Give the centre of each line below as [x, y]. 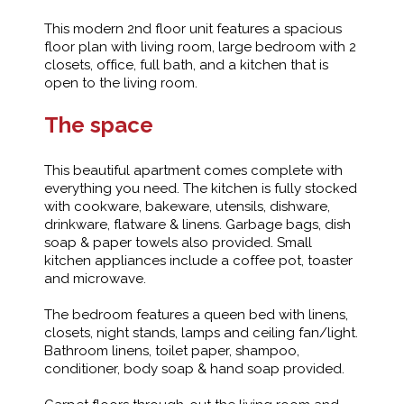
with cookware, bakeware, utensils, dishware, [187, 207]
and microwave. [95, 279]
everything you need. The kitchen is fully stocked [201, 189]
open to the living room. [121, 83]
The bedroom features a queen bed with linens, [196, 315]
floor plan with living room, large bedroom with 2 [200, 47]
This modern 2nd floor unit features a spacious [193, 29]
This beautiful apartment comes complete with [193, 171]
